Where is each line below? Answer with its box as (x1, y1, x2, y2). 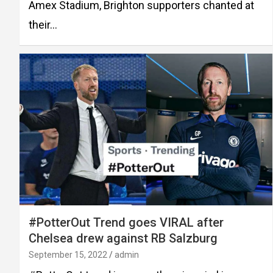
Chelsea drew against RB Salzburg (29, 231, 218, 246)
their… (29, 18, 57, 32)
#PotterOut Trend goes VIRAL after (29, 215, 224, 230)
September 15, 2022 (29, 250, 107, 260)
